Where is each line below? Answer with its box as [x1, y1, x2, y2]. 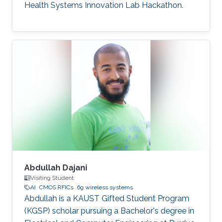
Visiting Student [30, 174, 74, 182]
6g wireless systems [77, 184, 133, 191]
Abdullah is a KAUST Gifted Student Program [24, 194, 189, 204]
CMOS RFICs [39, 184, 73, 191]
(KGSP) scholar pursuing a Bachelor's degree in [24, 206, 194, 216]
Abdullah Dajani [24, 163, 87, 173]
